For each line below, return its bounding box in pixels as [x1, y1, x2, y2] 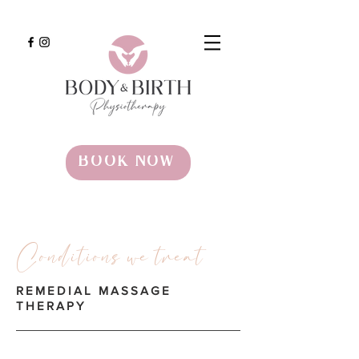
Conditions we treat [16, 239, 204, 275]
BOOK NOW [78, 155, 175, 169]
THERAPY [16, 299, 86, 313]
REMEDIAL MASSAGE [16, 284, 171, 297]
